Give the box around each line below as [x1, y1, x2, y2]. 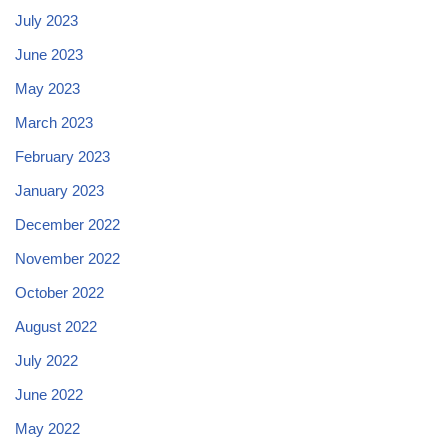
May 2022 [15, 419, 80, 437]
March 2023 [15, 113, 93, 131]
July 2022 [15, 351, 78, 369]
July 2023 [15, 11, 78, 29]
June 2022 [15, 385, 83, 403]
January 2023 [15, 181, 104, 199]
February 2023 [15, 147, 110, 165]
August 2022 [15, 317, 97, 335]
